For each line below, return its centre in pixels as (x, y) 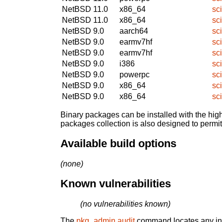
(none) (72, 164)
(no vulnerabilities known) (125, 204)
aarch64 (134, 31)
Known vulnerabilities (116, 184)
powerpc (135, 74)
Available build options (118, 144)
